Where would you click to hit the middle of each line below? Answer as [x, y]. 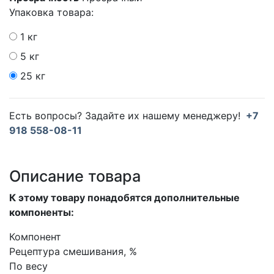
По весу [28, 266]
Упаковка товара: [51, 12]
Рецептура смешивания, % [73, 251]
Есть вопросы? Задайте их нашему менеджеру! [126, 115]
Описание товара [75, 176]
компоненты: [42, 212]
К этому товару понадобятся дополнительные [124, 197]
